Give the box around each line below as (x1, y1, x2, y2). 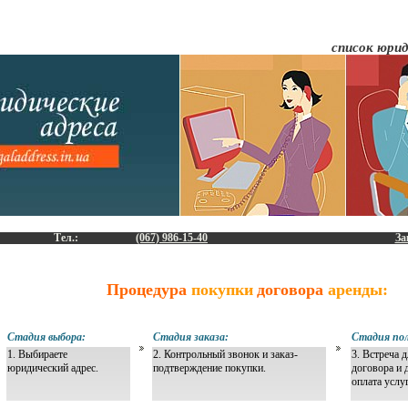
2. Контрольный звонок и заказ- (153, 348, 298, 361)
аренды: (322, 280, 388, 299)
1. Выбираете (7, 348, 67, 361)
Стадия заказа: (153, 331, 229, 343)
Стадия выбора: (7, 331, 86, 343)
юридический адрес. (7, 362, 98, 374)
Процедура (106, 280, 187, 299)
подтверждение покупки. (153, 362, 266, 374)
